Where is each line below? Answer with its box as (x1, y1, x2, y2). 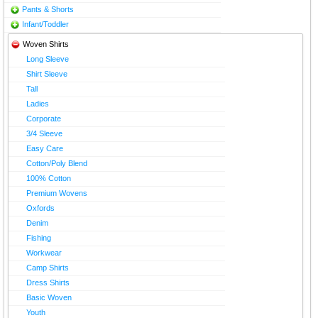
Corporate (26, 114, 61, 123)
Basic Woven (26, 292, 72, 302)
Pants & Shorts (22, 4, 74, 13)
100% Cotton (26, 173, 71, 182)
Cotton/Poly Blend (26, 158, 87, 168)
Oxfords (26, 203, 55, 212)
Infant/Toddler (22, 19, 69, 28)
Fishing (26, 233, 51, 242)
